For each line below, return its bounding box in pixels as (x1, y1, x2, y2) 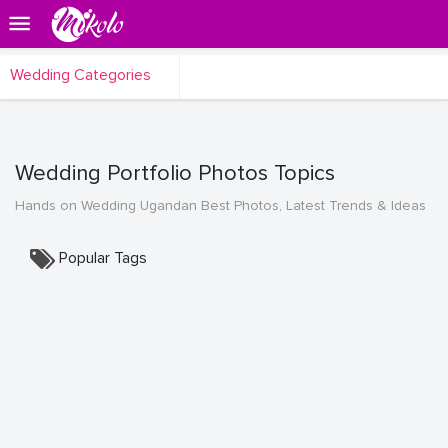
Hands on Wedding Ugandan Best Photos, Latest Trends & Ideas (15, 197, 426, 214)
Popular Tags (59, 248, 147, 268)
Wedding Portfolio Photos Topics (15, 160, 335, 187)
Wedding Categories (10, 65, 155, 85)
